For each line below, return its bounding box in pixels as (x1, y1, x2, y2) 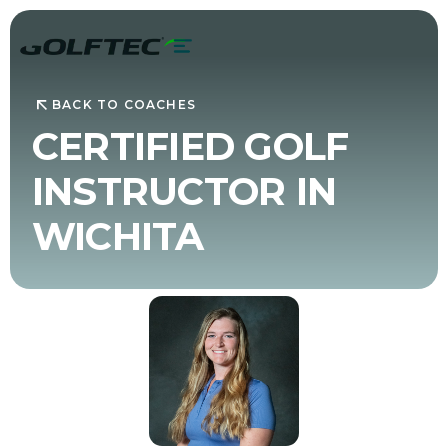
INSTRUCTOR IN (31, 167, 337, 215)
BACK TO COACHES (51, 97, 196, 113)
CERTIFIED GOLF (31, 122, 349, 170)
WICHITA (31, 212, 204, 260)
